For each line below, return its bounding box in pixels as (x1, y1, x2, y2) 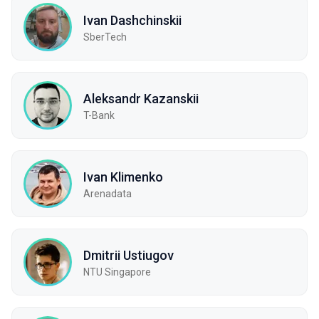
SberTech (83, 31, 127, 43)
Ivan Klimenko (83, 169, 163, 184)
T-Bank (83, 109, 115, 121)
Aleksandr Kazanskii (83, 90, 199, 106)
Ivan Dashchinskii (83, 12, 182, 28)
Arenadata (83, 187, 132, 199)
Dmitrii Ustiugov (83, 247, 174, 263)
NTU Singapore (83, 266, 151, 278)
